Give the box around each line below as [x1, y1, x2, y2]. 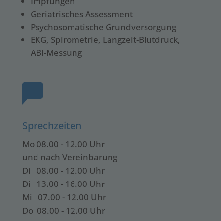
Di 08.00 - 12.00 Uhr [22, 164, 105, 176]
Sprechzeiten [22, 118, 81, 132]
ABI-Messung [30, 46, 82, 58]
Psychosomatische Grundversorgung [30, 21, 176, 33]
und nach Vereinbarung [22, 151, 117, 163]
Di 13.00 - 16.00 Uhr [22, 178, 105, 189]
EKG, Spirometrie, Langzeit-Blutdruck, [30, 34, 180, 45]
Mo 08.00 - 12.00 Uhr [22, 138, 105, 149]
